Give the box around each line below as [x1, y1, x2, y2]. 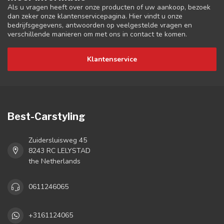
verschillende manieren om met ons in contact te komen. [7, 29, 187, 39]
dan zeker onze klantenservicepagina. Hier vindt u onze [7, 11, 182, 21]
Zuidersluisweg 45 [28, 135, 87, 145]
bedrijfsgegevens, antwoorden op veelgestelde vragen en [7, 20, 192, 30]
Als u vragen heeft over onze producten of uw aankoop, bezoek [7, 2, 210, 12]
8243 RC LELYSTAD [28, 145, 90, 155]
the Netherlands [28, 156, 80, 166]
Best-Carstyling [7, 110, 85, 122]
